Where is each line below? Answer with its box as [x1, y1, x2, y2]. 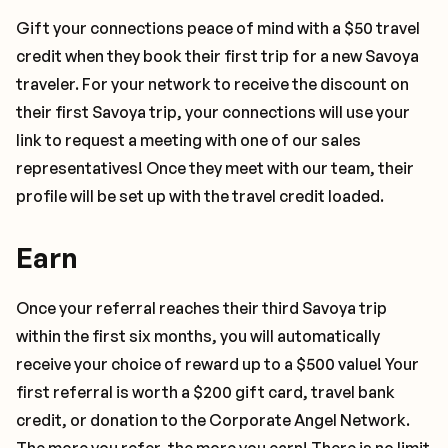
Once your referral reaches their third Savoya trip [16, 298, 387, 318]
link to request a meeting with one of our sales [16, 130, 361, 150]
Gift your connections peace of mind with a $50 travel [16, 18, 420, 38]
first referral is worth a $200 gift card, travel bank [16, 382, 395, 402]
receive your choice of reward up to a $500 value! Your [16, 354, 419, 374]
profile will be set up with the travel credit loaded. [16, 186, 384, 206]
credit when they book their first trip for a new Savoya [16, 46, 419, 66]
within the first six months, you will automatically [16, 326, 380, 346]
